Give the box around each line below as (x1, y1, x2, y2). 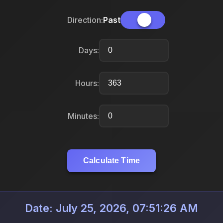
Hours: (75, 78, 99, 88)
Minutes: (68, 111, 99, 121)
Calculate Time (83, 156, 140, 165)
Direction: (67, 14, 103, 25)
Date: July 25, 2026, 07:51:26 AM (25, 202, 198, 215)
